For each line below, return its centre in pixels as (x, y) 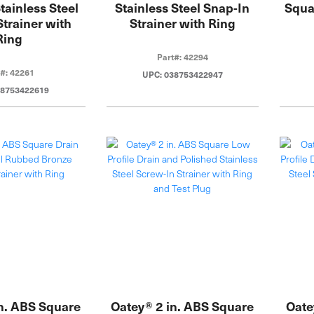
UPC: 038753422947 (182, 74)
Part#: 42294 (182, 56)
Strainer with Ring (182, 22)
